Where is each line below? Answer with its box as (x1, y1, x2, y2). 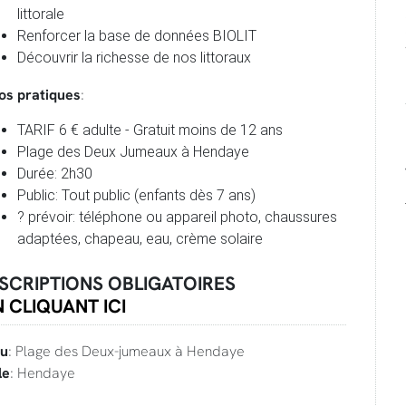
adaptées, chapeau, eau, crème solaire (16, 230, 263, 247)
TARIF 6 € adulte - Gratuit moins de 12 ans (16, 121, 283, 139)
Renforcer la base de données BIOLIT (16, 27, 256, 44)
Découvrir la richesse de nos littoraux (16, 49, 251, 66)
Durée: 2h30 (16, 165, 92, 182)
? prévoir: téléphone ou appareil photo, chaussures (16, 208, 337, 226)
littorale (16, 5, 64, 23)
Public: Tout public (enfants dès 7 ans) (16, 187, 256, 204)
